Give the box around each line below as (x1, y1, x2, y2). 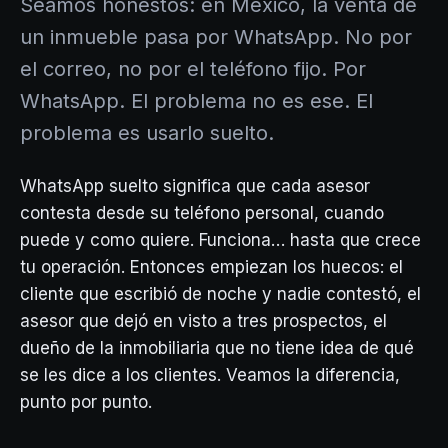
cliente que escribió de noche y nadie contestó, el (20, 284, 421, 304)
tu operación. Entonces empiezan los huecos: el (20, 257, 403, 277)
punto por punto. (20, 392, 152, 412)
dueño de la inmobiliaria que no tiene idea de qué (20, 338, 414, 358)
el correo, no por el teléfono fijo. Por (20, 57, 366, 81)
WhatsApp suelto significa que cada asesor (20, 176, 370, 196)
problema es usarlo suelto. (20, 121, 274, 145)
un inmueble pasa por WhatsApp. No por (20, 25, 412, 49)
